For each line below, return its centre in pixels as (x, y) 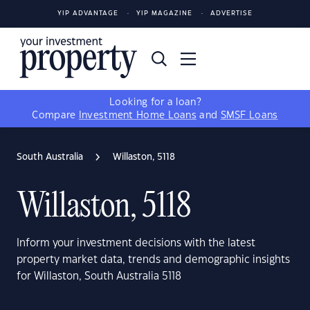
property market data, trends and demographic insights (153, 260)
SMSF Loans (249, 116)
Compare (55, 116)
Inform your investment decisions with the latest (136, 243)
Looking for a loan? (155, 102)
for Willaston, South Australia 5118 (99, 276)
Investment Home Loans (138, 116)
